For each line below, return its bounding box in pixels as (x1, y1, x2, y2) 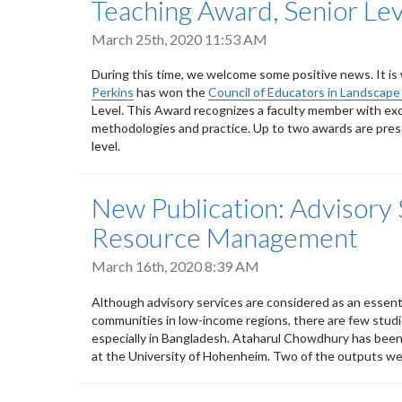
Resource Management (92, 221, 358, 254)
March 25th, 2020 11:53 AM (92, 31, 267, 48)
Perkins (92, 84, 134, 100)
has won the (134, 84, 208, 100)
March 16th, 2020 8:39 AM (92, 258, 259, 275)
